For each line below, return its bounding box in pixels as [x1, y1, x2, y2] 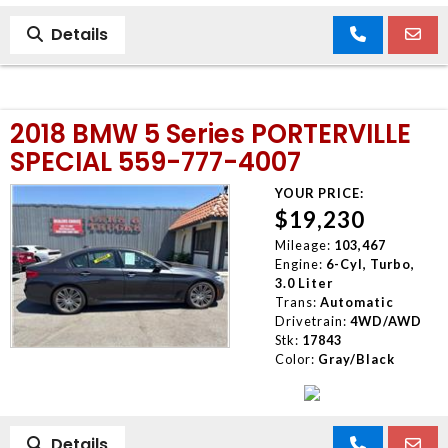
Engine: [274, 255, 323, 272]
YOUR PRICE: [274, 184, 364, 201]
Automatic [319, 293, 394, 310]
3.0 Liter [274, 274, 333, 291]
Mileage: [274, 236, 331, 253]
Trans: [274, 293, 317, 310]
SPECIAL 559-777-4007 [10, 143, 301, 180]
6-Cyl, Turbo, [325, 255, 415, 272]
